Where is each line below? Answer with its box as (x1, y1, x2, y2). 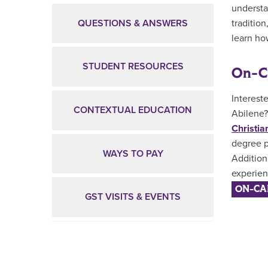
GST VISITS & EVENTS (85, 191, 181, 203)
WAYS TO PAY (102, 147, 163, 160)
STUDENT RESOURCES (82, 60, 184, 73)
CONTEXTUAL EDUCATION (74, 103, 192, 116)
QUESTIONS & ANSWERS (78, 17, 188, 29)
